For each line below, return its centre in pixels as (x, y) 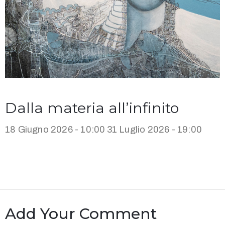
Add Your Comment (81, 214)
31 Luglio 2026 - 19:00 (154, 130)
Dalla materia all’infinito (92, 108)
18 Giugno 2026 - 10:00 (55, 130)
